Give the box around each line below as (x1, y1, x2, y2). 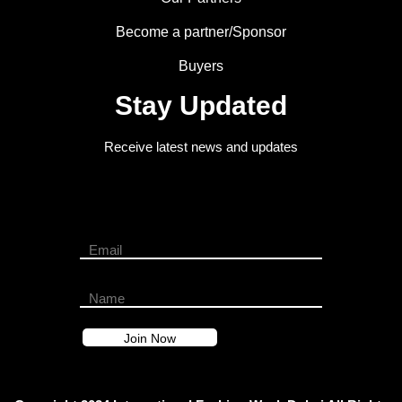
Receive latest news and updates (104, 138, 298, 154)
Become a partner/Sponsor (116, 23, 286, 39)
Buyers (179, 57, 223, 74)
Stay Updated (115, 90, 287, 120)
